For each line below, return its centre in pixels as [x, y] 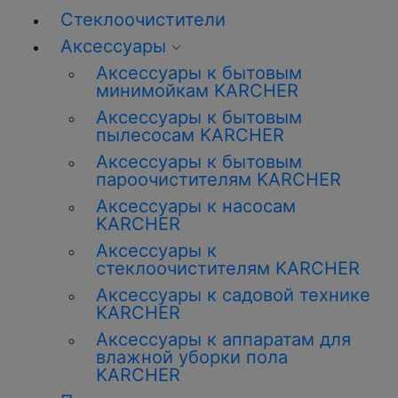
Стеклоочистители [143, 20]
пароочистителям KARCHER [219, 179]
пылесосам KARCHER [190, 135]
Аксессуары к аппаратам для [223, 339]
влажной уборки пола [192, 357]
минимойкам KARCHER [197, 91]
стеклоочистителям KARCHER [228, 268]
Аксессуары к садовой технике [233, 295]
